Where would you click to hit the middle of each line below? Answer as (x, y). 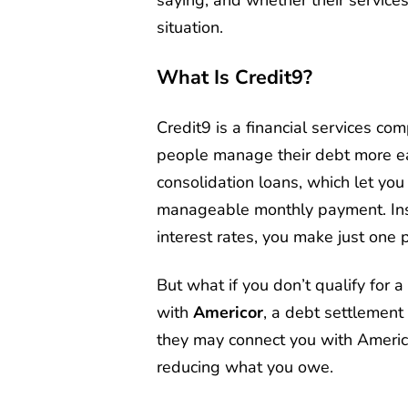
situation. (190, 27)
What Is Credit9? (235, 77)
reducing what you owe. (245, 367)
